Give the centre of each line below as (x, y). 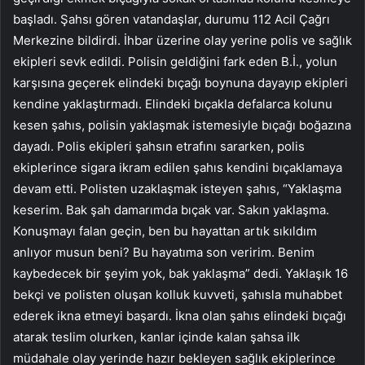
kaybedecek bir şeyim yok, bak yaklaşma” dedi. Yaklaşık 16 (180, 274)
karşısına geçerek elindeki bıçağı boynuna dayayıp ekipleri (180, 83)
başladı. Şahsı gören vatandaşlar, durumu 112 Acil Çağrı (172, 20)
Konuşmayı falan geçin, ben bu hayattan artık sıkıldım (165, 231)
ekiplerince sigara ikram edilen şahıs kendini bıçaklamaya (178, 168)
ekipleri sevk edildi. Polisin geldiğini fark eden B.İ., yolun (175, 62)
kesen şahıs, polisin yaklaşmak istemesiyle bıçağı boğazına (182, 125)
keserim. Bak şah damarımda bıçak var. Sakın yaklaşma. (171, 210)
